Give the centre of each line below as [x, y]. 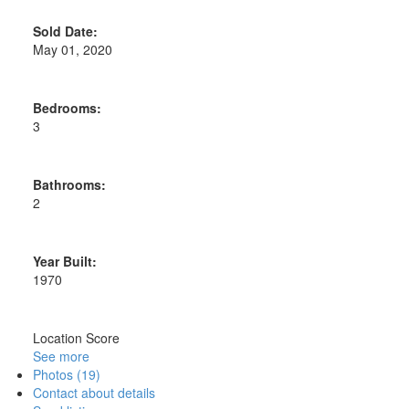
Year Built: [64, 261]
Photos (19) [66, 374]
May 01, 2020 [72, 49]
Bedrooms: [67, 107]
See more [61, 356]
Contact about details [94, 392]
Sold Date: [65, 31]
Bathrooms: [69, 184]
